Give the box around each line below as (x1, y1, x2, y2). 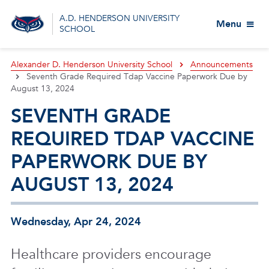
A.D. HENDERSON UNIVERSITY (59, 13, 180, 24)
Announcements (190, 59, 253, 70)
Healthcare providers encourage (11, 245, 211, 264)
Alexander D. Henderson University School (11, 59, 172, 70)
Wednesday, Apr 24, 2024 (11, 214, 141, 229)
